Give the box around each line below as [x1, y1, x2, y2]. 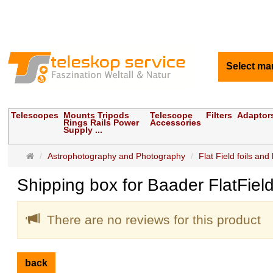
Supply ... [63, 125, 103, 135]
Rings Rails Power [63, 118, 140, 128]
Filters [206, 110, 233, 121]
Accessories [150, 118, 202, 128]
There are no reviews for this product [40, 213, 261, 227]
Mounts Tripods [63, 110, 130, 121]
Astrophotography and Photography [48, 151, 186, 161]
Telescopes [11, 110, 59, 121]
